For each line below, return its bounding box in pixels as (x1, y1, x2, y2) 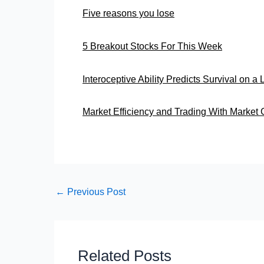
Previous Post (65, 187, 126, 197)
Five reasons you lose (82, 8, 174, 18)
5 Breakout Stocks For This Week (82, 41, 222, 51)
